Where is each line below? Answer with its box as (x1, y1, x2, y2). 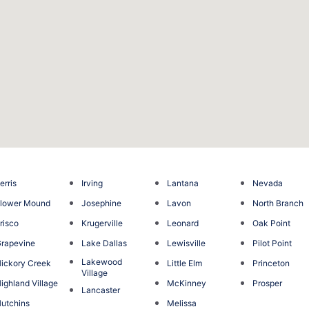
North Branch (252, 197, 304, 208)
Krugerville (81, 217, 123, 228)
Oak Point (252, 217, 291, 228)
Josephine (81, 197, 121, 208)
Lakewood (81, 256, 122, 267)
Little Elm (166, 257, 202, 268)
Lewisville (166, 237, 206, 248)
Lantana (166, 177, 199, 188)
